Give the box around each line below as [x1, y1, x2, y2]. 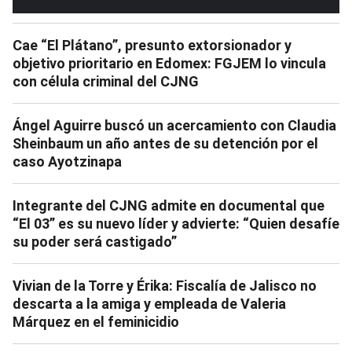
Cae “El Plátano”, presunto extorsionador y [13, 36, 291, 53]
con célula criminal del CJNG [13, 72, 199, 90]
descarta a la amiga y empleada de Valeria [13, 295, 286, 312]
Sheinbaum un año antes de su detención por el [13, 134, 318, 152]
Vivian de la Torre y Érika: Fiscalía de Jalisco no [13, 277, 317, 294]
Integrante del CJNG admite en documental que [13, 196, 324, 214]
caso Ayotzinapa [13, 152, 122, 170]
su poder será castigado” [13, 233, 177, 250]
